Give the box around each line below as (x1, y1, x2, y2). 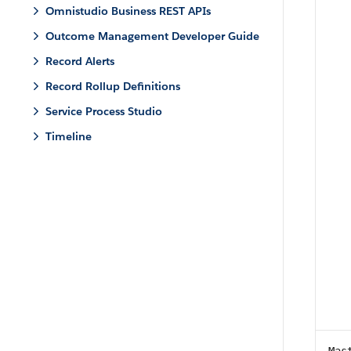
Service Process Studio (45, 104, 162, 118)
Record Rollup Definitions (45, 79, 180, 93)
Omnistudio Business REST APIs (45, 4, 211, 18)
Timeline (45, 129, 92, 143)
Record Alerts (45, 54, 114, 68)
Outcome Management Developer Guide (45, 29, 259, 43)
